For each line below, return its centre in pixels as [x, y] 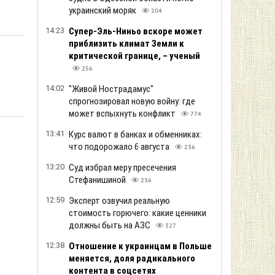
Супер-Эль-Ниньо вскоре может [136, 31]
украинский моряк [103, 10]
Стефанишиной [98, 180]
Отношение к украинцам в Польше [140, 246]
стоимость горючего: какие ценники [137, 213]
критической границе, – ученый [134, 56]
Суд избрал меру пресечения [122, 168]
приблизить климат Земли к [126, 44]
